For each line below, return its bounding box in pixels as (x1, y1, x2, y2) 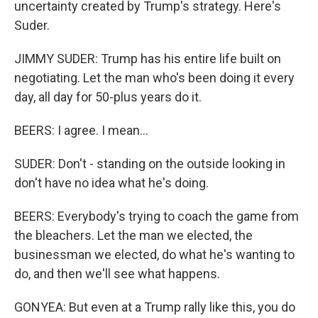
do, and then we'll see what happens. (14, 266, 220, 281)
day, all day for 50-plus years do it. (14, 89, 202, 104)
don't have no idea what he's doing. (14, 175, 209, 190)
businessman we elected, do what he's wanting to (14, 247, 295, 262)
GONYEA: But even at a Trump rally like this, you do (14, 300, 295, 314)
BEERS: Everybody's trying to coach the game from (14, 209, 299, 224)
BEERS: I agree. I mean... (14, 123, 148, 138)
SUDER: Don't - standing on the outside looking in (14, 156, 285, 171)
